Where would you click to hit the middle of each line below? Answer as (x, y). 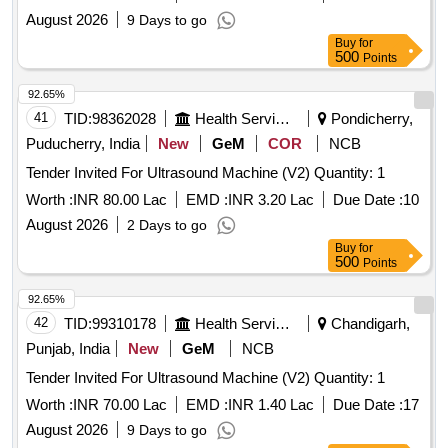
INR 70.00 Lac (120, 405)
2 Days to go (167, 225)
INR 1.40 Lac (271, 405)
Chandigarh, (368, 324)
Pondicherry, (370, 119)
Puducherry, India (83, 144)
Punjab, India (68, 349)
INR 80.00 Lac (120, 200)
